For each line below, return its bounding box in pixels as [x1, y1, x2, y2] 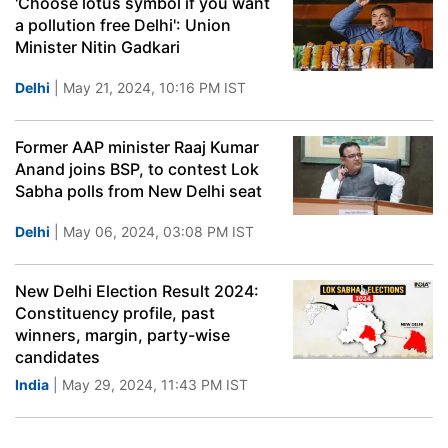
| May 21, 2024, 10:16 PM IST [50, 79, 246, 96]
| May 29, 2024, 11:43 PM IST [49, 376, 248, 393]
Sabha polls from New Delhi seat [15, 181, 262, 201]
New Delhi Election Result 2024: [15, 281, 259, 301]
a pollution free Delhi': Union [15, 15, 231, 35]
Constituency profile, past [15, 303, 215, 323]
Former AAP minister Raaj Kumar [15, 137, 259, 157]
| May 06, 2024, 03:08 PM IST [50, 223, 254, 240]
